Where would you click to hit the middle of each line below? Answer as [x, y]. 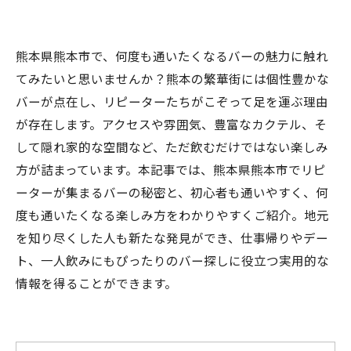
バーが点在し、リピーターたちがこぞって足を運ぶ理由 [172, 101]
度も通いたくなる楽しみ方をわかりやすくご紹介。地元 [172, 215]
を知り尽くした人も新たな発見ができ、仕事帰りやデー [172, 237]
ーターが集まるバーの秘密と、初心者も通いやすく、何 [172, 192]
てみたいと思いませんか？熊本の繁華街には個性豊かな [172, 78]
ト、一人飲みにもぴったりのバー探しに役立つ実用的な [172, 260]
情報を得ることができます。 [96, 283]
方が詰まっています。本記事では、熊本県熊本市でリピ [171, 169]
